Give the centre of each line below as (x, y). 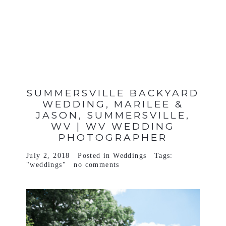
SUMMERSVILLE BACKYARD (113, 93)
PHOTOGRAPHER (113, 137)
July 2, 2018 (48, 155)
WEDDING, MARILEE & (113, 104)
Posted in (96, 155)
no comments (97, 164)
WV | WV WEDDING (113, 126)
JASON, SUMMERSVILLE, (113, 115)
